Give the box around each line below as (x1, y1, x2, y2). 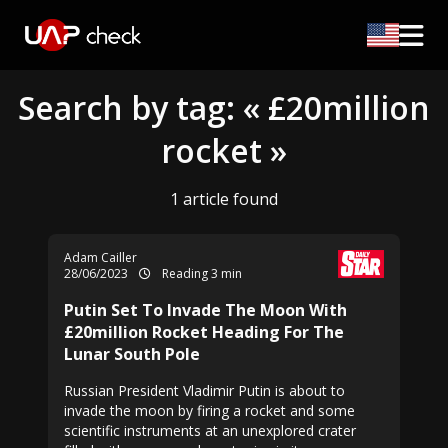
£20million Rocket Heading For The (64, 321, 344, 343)
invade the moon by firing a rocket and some (64, 401, 355, 420)
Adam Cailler (64, 249, 137, 266)
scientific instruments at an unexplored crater (64, 421, 356, 440)
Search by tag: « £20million (18, 86, 430, 129)
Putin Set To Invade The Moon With (64, 299, 347, 321)
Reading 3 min (159, 265, 242, 282)
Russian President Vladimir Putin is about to (64, 381, 345, 400)
